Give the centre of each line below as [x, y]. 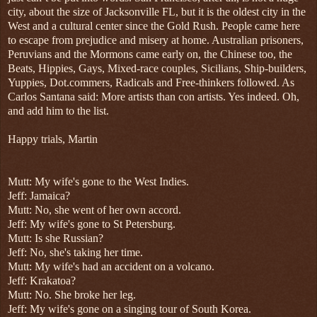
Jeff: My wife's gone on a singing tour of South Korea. [129, 309]
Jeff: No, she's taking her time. [75, 253]
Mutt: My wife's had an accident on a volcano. [111, 267]
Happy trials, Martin [53, 139]
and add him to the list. [58, 111]
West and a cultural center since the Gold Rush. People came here [154, 26]
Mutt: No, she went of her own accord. [94, 210]
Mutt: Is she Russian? [56, 238]
